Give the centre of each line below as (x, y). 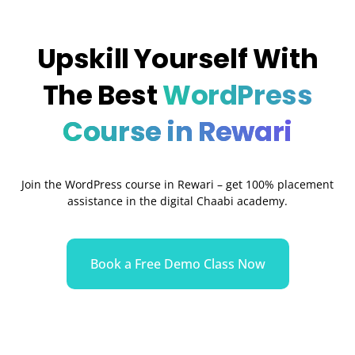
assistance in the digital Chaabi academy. (177, 200)
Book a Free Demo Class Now (177, 264)
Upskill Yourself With (177, 58)
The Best (100, 95)
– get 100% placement (275, 184)
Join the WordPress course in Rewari (118, 184)
